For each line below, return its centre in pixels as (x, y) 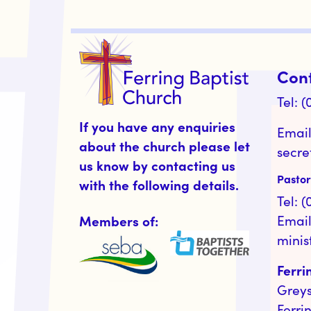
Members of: (119, 220)
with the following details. (159, 184)
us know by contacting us (157, 165)
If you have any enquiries (157, 126)
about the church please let (165, 145)
